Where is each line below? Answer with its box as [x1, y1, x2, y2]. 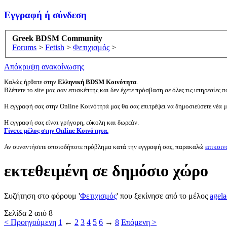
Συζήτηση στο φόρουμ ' [4, 191, 80, 200]
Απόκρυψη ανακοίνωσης [4, 62, 84, 71]
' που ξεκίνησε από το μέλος [117, 191, 210, 200]
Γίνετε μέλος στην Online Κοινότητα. [4, 127, 108, 135]
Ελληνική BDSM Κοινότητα [58, 78, 136, 86]
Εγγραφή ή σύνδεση [4, 9, 87, 20]
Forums [12, 43, 36, 52]
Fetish [45, 43, 64, 52]
